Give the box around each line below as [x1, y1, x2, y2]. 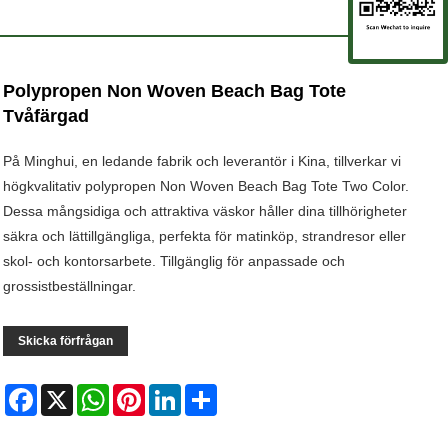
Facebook [37, 384, 101, 400]
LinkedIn [181, 384, 236, 400]
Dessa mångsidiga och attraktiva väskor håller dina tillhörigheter [3, 203, 408, 219]
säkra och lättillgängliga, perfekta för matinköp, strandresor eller [3, 228, 407, 244]
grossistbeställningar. [3, 278, 137, 294]
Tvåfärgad [3, 106, 90, 126]
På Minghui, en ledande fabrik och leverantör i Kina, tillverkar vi [3, 153, 402, 169]
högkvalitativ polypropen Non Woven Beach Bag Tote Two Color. [3, 178, 410, 194]
